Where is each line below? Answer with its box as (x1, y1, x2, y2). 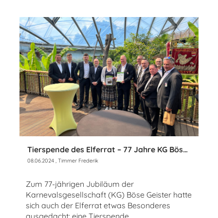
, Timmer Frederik (54, 157, 98, 164)
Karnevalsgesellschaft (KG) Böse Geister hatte (26, 190, 192, 200)
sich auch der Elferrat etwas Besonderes (26, 200, 170, 211)
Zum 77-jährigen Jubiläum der (26, 179, 134, 189)
